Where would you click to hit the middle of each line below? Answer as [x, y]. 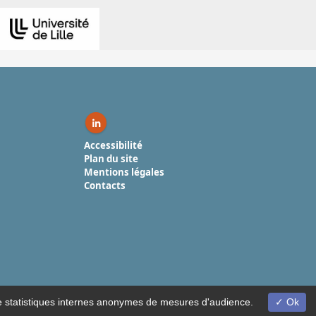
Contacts [105, 186]
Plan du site [111, 159]
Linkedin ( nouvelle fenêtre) [160, 128]
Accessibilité [113, 146]
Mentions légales [124, 172]
